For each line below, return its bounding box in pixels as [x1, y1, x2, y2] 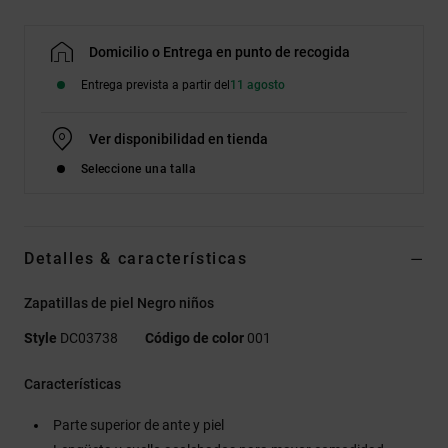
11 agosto [230, 77, 285, 92]
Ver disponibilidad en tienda [89, 130, 268, 147]
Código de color [145, 329, 244, 346]
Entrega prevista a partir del [81, 77, 230, 92]
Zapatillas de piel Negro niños [24, 294, 214, 311]
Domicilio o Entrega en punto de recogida [89, 43, 350, 60]
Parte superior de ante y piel [53, 416, 224, 433]
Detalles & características [24, 248, 248, 268]
